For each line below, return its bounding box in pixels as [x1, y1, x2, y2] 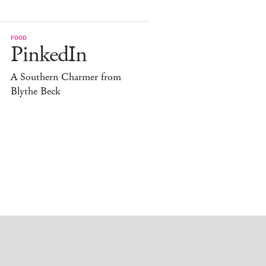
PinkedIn [11, 40, 87, 69]
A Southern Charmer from [11, 69, 121, 84]
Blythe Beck [11, 84, 61, 99]
